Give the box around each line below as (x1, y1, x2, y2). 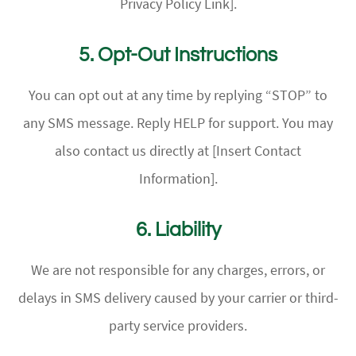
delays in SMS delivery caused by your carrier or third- (17, 288, 339, 307)
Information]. (138, 168, 218, 188)
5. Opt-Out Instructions (79, 44, 277, 65)
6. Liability (135, 219, 221, 240)
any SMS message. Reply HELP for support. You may (23, 113, 333, 132)
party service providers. (109, 315, 247, 335)
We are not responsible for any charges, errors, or (31, 260, 325, 279)
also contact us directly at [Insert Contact (55, 141, 301, 160)
